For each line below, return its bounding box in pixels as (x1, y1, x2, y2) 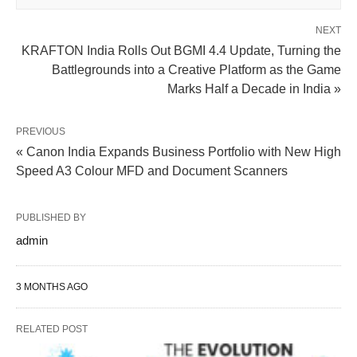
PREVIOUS (16, 126, 65, 138)
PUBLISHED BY (16, 212, 86, 224)
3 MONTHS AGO (16, 281, 88, 293)
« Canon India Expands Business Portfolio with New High (16, 145, 341, 159)
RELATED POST (16, 324, 88, 335)
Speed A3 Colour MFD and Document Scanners (16, 164, 288, 178)
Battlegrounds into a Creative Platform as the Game (52, 63, 341, 77)
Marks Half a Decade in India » (167, 82, 341, 96)
